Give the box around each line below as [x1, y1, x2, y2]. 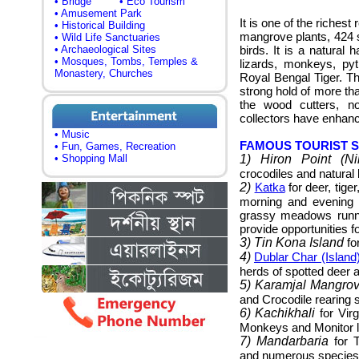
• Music [54, 128, 90, 140]
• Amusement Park [54, 7, 142, 19]
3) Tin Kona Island [239, 236, 344, 249]
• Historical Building [54, 19, 145, 31]
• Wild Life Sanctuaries [54, 31, 160, 43]
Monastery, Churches [54, 67, 153, 79]
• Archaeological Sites [54, 43, 156, 55]
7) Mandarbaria [239, 334, 329, 348]
